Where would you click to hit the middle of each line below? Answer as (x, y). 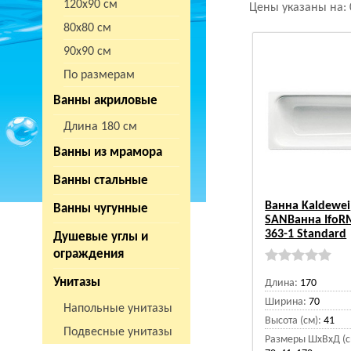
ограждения (89, 254)
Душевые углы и (101, 237)
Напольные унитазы (118, 309)
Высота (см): (293, 321)
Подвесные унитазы (118, 332)
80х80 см (87, 28)
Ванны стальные (101, 181)
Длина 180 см (100, 127)
